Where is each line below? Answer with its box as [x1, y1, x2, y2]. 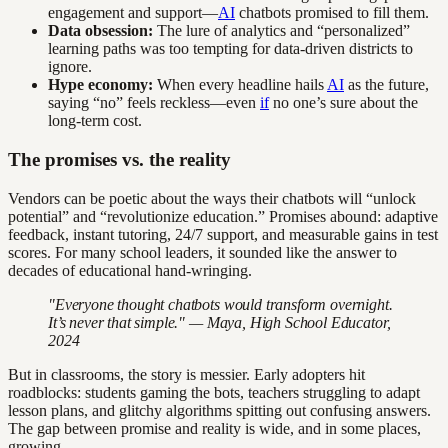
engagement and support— [48, 4, 218, 22]
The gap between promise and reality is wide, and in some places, [8, 419, 421, 437]
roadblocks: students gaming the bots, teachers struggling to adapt [8, 383, 420, 401]
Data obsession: [48, 22, 153, 40]
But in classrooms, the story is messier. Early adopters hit [8, 365, 365, 383]
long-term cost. [48, 112, 142, 130]
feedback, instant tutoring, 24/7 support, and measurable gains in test [8, 225, 438, 243]
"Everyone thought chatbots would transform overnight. [48, 295, 393, 313]
